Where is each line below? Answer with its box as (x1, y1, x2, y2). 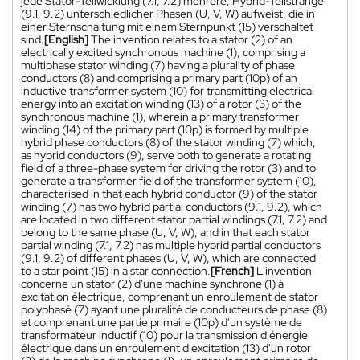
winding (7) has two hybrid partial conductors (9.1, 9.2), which (21, 198, 322, 214)
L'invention (256, 263, 312, 278)
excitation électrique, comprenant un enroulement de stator (21, 288, 318, 304)
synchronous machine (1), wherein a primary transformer (21, 108, 299, 124)
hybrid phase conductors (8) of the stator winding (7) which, (21, 134, 316, 149)
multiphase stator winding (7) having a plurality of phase (21, 57, 295, 72)
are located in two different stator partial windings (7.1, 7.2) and (21, 211, 327, 227)
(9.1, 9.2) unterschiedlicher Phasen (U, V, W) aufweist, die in (21, 6, 315, 21)
